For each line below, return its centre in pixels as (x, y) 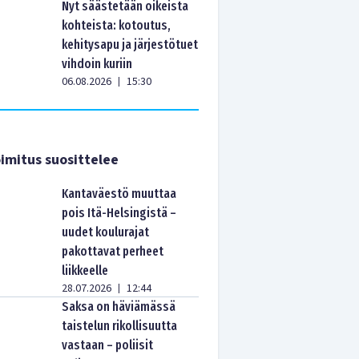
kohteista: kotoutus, (117, 25)
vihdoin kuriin (97, 64)
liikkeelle (85, 270)
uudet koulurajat (106, 232)
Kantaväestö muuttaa (119, 194)
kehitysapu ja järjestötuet (130, 44)
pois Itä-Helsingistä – (119, 213)
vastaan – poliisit (108, 345)
